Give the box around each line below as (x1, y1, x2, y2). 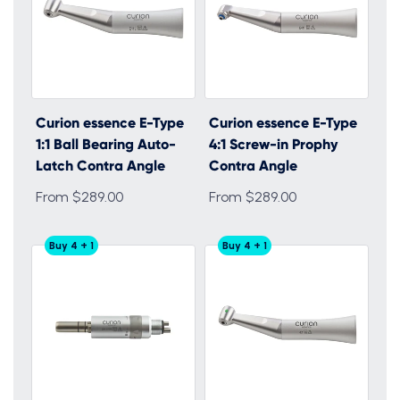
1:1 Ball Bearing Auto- (36, 136, 176, 153)
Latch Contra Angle (36, 157, 165, 174)
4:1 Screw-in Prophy (209, 136, 337, 153)
